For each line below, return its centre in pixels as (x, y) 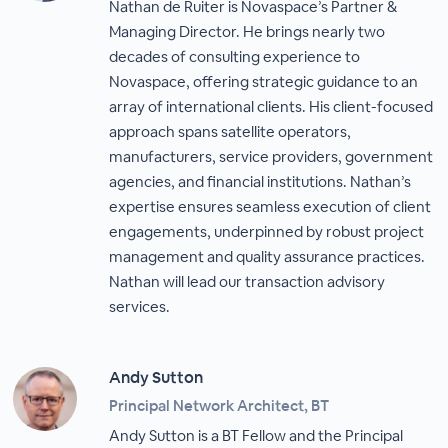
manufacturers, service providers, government (271, 156)
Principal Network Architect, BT (219, 405)
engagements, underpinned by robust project (267, 231)
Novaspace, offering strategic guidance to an (264, 81)
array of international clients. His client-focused (271, 106)
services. (140, 306)
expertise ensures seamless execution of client (270, 206)
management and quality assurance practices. (267, 256)
